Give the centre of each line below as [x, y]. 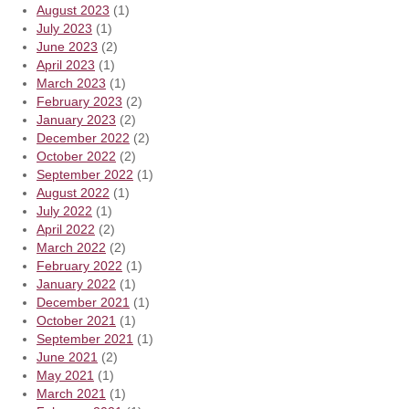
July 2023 [64, 28]
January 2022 [76, 283]
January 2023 [76, 119]
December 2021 [83, 302]
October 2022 [76, 156]
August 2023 [73, 10]
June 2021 [67, 357]
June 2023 [67, 46]
